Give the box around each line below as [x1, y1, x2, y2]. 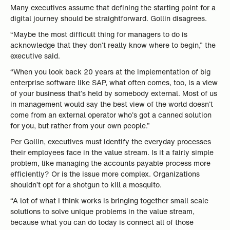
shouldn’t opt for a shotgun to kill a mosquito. [10, 179, 162, 190]
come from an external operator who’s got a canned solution [10, 109, 212, 120]
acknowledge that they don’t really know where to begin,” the [10, 40, 216, 50]
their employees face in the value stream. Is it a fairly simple [10, 147, 214, 158]
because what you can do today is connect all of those [10, 217, 194, 227]
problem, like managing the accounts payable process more [10, 158, 210, 168]
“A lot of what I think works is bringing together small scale [10, 195, 208, 206]
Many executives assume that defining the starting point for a [10, 2, 216, 13]
